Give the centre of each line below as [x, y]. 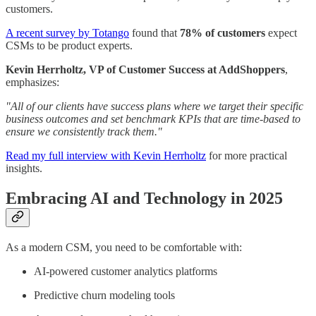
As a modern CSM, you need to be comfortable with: [124, 248]
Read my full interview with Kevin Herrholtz [106, 156]
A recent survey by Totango [67, 33]
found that [154, 33]
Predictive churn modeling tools [104, 296]
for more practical [247, 156]
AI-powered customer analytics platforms [126, 272]
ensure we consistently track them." [84, 132]
